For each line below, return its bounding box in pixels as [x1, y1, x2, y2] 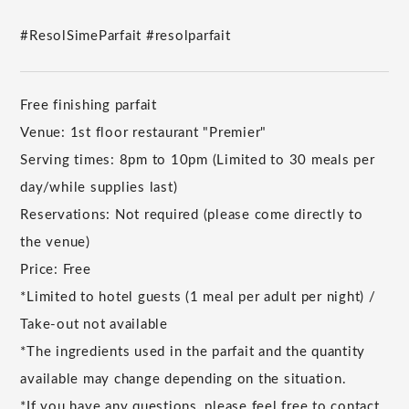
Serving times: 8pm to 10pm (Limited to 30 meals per [20, 153, 375, 168]
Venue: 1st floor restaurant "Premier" [20, 126, 267, 141]
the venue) [20, 236, 90, 250]
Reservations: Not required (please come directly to [20, 208, 363, 223]
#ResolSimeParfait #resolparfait [20, 29, 231, 44]
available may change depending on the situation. [20, 372, 347, 387]
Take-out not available [20, 318, 168, 332]
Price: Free [20, 263, 91, 278]
